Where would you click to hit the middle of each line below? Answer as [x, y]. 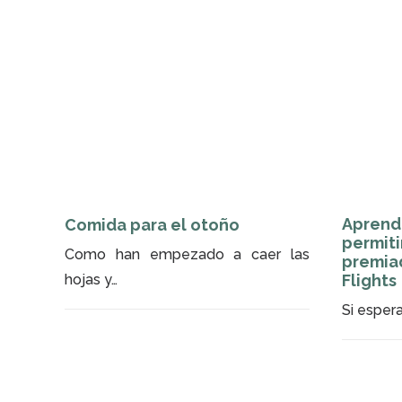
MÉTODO [247, 43]
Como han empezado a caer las [187, 254]
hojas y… [91, 279]
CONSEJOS [178, 43]
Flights [369, 281]
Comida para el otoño [152, 224]
